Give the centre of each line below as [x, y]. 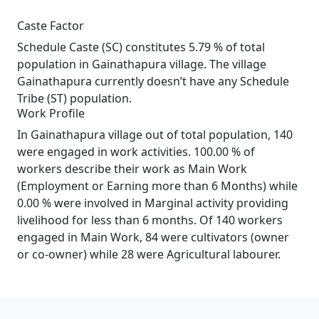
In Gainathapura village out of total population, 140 [155, 135]
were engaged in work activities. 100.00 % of [136, 152]
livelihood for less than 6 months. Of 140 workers [150, 220]
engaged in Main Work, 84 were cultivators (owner [153, 237]
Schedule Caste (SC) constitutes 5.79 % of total [141, 47]
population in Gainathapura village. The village [142, 64]
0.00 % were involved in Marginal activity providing [153, 203]
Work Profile [51, 113]
